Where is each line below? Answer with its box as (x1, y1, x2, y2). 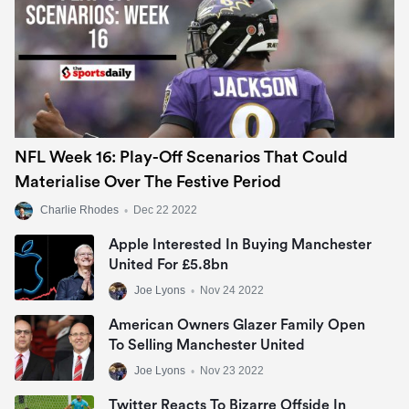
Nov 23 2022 (200, 364, 264, 378)
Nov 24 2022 (200, 284, 264, 298)
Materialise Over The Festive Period (15, 173, 281, 191)
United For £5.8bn (109, 257, 228, 273)
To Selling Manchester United (109, 338, 305, 353)
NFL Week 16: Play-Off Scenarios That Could (15, 149, 348, 166)
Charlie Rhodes (40, 204, 119, 217)
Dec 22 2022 (133, 204, 197, 217)
